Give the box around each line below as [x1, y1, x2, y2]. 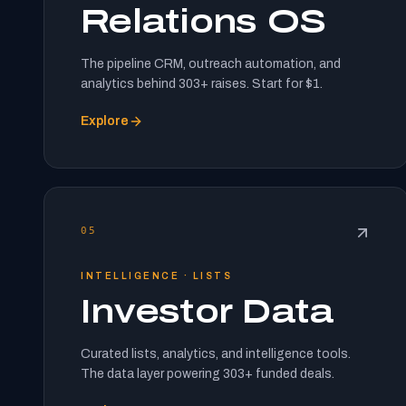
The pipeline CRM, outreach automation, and [81, 57, 341, 71]
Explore [81, 114, 129, 128]
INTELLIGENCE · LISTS [81, 271, 232, 281]
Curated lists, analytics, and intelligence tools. [81, 347, 351, 361]
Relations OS [81, 4, 326, 40]
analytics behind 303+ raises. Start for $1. [81, 77, 323, 91]
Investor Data [81, 294, 333, 330]
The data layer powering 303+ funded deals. [81, 367, 334, 381]
